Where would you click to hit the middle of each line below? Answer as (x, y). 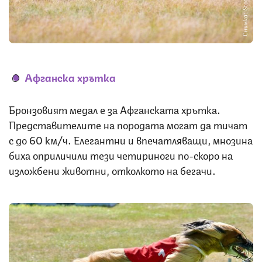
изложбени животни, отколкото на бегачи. (113, 169)
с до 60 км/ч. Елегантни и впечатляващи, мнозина (131, 139)
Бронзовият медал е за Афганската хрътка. (115, 108)
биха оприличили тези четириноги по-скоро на (121, 154)
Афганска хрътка (70, 76)
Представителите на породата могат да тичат (128, 124)
